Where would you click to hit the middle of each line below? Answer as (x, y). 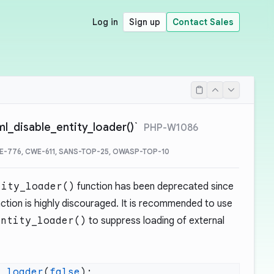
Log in (105, 22)
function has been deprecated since (154, 187)
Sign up (145, 22)
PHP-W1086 (171, 128)
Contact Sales (203, 22)
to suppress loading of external (155, 221)
